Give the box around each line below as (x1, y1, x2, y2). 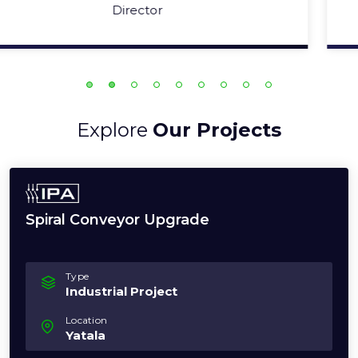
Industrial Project (66, 284, 177, 300)
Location (66, 314, 107, 327)
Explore (77, 118, 153, 142)
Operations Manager (116, 2, 242, 18)
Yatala (66, 328, 105, 344)
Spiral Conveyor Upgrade (26, 211, 209, 229)
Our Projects (153, 118, 281, 142)
